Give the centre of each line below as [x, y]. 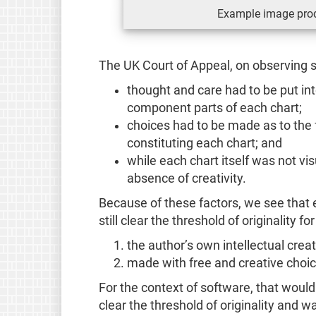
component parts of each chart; [214, 108]
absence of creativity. [186, 178]
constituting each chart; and [204, 143]
